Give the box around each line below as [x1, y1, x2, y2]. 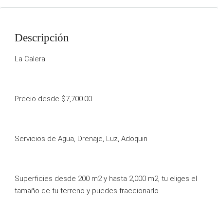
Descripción [15, 32, 69, 44]
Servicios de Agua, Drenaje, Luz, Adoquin [15, 134, 147, 143]
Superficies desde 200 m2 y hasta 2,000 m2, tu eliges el [15, 174, 197, 183]
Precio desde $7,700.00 [15, 94, 92, 103]
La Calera [15, 54, 45, 63]
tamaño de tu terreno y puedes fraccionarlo [15, 186, 159, 195]
